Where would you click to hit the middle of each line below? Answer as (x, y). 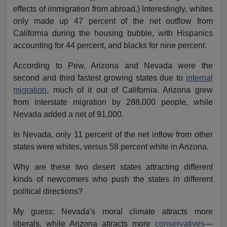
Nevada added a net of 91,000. (69, 115)
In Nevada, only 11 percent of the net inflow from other (113, 135)
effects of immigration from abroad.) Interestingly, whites (113, 9)
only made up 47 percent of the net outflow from (113, 21)
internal (199, 78)
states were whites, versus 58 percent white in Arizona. (111, 147)
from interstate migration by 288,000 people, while (113, 102)
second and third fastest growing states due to (100, 78)
